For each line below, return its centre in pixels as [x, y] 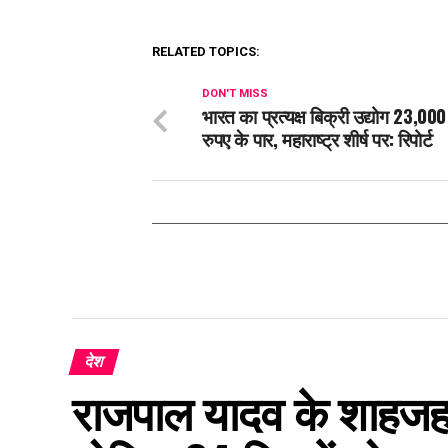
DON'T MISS [235, 93]
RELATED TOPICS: [206, 51]
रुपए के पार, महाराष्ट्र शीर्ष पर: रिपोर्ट [317, 138]
